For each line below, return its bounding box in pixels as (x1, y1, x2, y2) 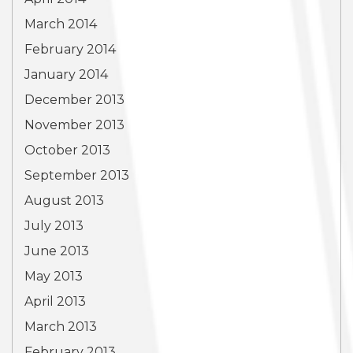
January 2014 (24, 67, 108, 82)
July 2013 (24, 218, 84, 233)
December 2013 (24, 92, 124, 107)
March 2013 (24, 319, 97, 334)
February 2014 (24, 42, 116, 57)
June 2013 (24, 243, 89, 258)
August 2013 (24, 193, 104, 208)
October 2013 (24, 143, 110, 158)
